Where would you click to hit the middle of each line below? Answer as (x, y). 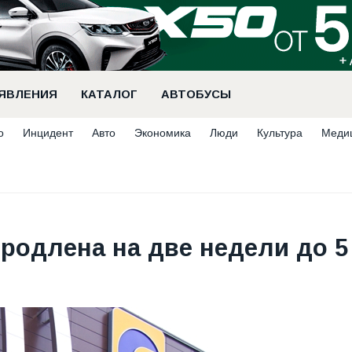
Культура (280, 133)
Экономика (163, 133)
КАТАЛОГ (109, 94)
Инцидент (48, 133)
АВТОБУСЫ (196, 94)
